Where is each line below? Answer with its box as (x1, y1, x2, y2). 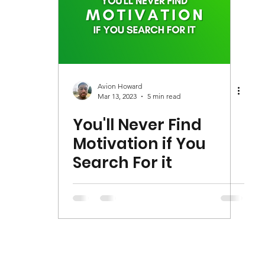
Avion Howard (98, 82, 142, 91)
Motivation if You (73, 133, 206, 155)
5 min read (147, 92, 180, 101)
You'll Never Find (73, 114, 202, 136)
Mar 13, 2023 (98, 92, 137, 101)
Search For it (73, 152, 172, 174)
